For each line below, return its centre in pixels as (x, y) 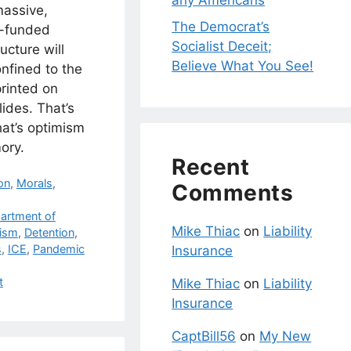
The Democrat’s (221, 26)
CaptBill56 (204, 336)
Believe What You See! (243, 65)
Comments (233, 192)
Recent (211, 166)
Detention (49, 232)
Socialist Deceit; (222, 46)
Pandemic (58, 248)
